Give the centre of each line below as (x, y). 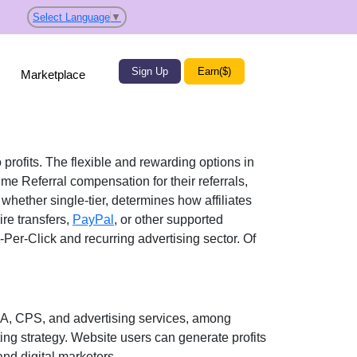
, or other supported (169, 220)
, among (208, 318)
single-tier (78, 200)
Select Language (71, 17)
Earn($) (214, 72)
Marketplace (53, 74)
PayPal (93, 220)
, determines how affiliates (178, 200)
